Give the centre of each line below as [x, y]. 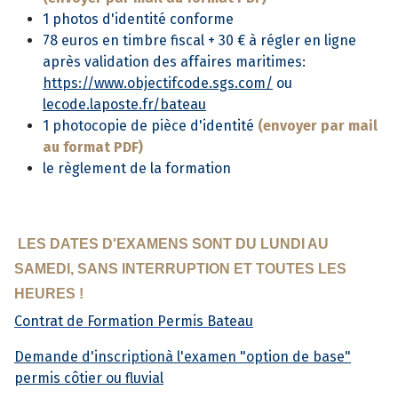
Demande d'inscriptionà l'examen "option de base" [183, 357]
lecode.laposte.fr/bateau [124, 105]
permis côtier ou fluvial [89, 378]
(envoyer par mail [318, 126]
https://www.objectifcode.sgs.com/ [158, 84]
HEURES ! [49, 294]
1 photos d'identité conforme [138, 20]
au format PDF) [93, 147]
